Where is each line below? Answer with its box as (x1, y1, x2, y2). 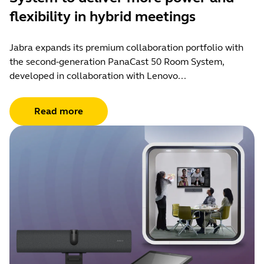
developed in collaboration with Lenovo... (9, 70, 186, 81)
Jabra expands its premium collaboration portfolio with (9, 41, 243, 53)
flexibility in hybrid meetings (9, 8, 196, 25)
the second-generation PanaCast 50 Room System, (9, 55, 224, 67)
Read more (34, 105, 83, 117)
